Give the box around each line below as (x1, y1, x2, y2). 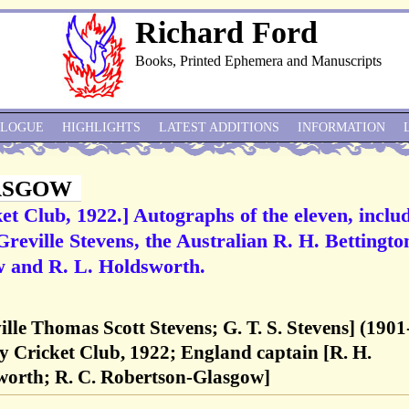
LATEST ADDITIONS (159, 121, 279, 134)
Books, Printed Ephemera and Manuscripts (135, 53, 382, 68)
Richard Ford (135, 16, 318, 49)
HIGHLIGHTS (62, 121, 141, 134)
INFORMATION (298, 121, 385, 134)
